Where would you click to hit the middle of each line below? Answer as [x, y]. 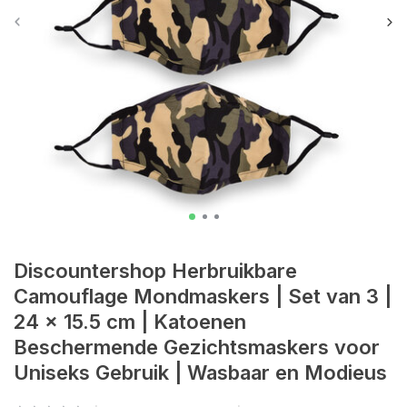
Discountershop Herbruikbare [155, 271]
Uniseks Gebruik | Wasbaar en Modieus [200, 372]
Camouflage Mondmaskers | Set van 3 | [203, 296]
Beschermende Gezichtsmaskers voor [197, 347]
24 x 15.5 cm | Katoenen [130, 322]
